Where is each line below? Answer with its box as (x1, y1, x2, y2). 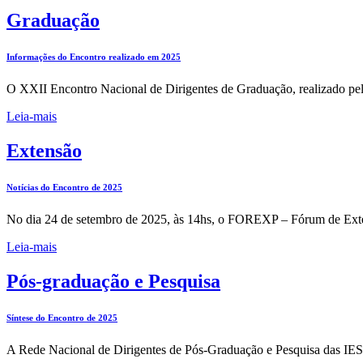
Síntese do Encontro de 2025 (6, 312, 117, 322)
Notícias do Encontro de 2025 (6, 181, 122, 192)
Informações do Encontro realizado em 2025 (6, 52, 181, 62)
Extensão (6, 139, 82, 161)
